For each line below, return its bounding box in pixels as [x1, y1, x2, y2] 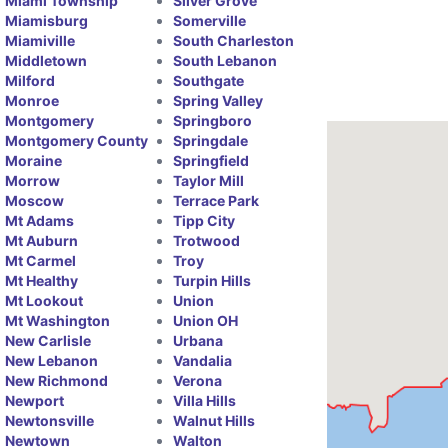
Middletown [5, 52, 88, 69]
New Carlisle [5, 332, 92, 349]
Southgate [172, 72, 244, 89]
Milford [5, 72, 56, 89]
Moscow [5, 192, 65, 209]
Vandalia [172, 352, 232, 369]
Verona [172, 372, 222, 389]
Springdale [172, 132, 248, 149]
